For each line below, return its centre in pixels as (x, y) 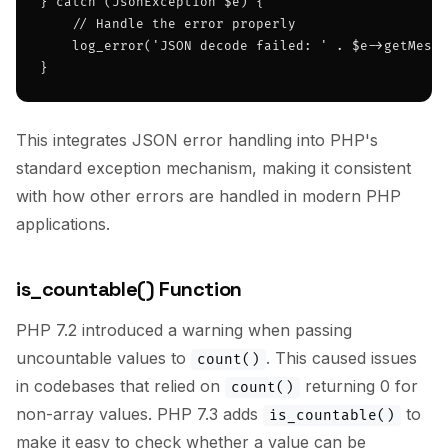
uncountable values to (103, 358)
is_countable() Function (129, 289)
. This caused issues (341, 358)
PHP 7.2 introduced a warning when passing (184, 330)
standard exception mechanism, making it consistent (213, 168)
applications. (63, 224)
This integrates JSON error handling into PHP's (197, 140)
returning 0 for (359, 386)
